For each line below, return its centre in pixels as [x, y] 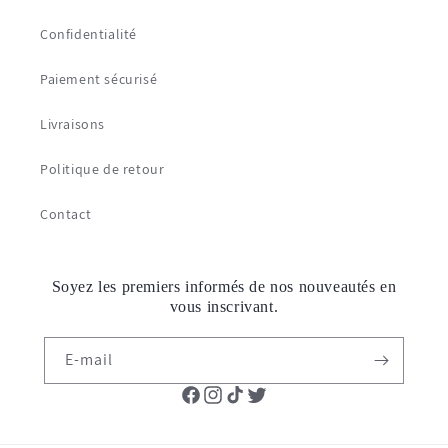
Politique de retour [102, 169]
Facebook [233, 396]
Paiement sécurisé [99, 79]
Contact [66, 214]
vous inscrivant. [224, 306]
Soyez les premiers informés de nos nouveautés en [224, 286]
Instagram [258, 396]
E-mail [89, 359]
